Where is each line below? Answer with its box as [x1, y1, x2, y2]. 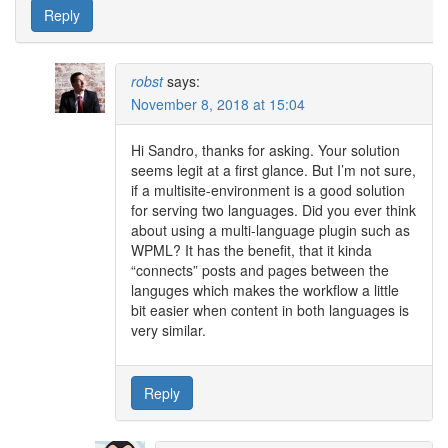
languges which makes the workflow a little [131, 279, 399, 300]
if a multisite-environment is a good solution [131, 179, 405, 200]
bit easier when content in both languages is [131, 299, 409, 320]
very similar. [131, 319, 206, 340]
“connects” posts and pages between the [131, 259, 389, 280]
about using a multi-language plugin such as [131, 219, 410, 240]
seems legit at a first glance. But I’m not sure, [131, 159, 416, 180]
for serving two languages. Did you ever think [131, 199, 416, 220]
